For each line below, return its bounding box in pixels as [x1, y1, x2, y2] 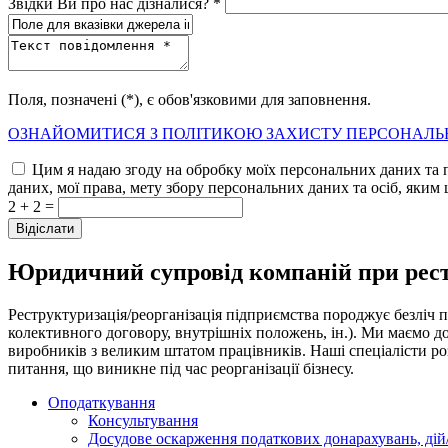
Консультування [88, 411, 198, 429]
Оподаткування [48, 393, 155, 411]
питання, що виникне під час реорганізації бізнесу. [8, 359, 354, 377]
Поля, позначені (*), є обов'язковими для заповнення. [8, 90, 371, 108]
